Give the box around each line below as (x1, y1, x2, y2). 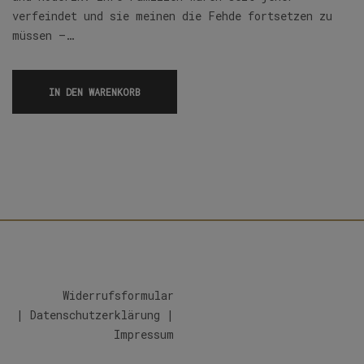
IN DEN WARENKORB (49, 84, 141, 98)
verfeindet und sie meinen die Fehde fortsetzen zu (12, 7, 332, 24)
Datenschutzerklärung (30, 306, 160, 323)
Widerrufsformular (63, 287, 174, 303)
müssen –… (12, 27, 74, 43)
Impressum (114, 326, 174, 342)
